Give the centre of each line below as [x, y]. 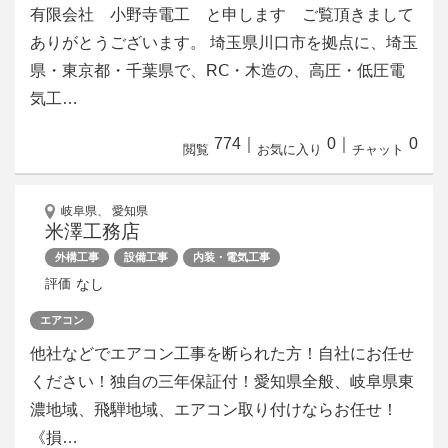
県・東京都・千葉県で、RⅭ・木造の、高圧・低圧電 [217, 70]
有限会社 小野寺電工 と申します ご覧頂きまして [222, 14]
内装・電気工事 [231, 256]
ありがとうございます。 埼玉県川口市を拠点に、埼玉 [224, 42]
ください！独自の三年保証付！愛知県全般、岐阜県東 [222, 381]
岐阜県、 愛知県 [104, 210]
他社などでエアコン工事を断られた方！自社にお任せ [222, 353]
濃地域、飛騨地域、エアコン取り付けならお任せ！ [214, 409]
